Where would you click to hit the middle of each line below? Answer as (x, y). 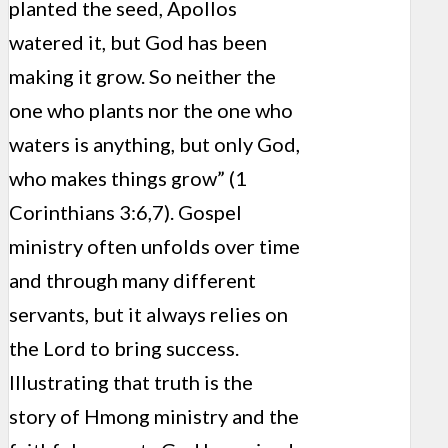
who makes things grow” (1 (128, 178)
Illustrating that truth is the (131, 382)
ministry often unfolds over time (154, 246)
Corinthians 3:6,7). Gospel (125, 212)
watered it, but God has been (138, 42)
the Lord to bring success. (124, 348)
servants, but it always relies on (148, 314)
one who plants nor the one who (151, 110)
